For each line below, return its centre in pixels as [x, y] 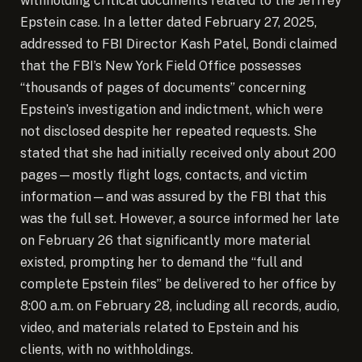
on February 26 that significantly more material [165, 240]
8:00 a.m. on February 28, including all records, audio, [180, 305]
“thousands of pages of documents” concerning [163, 87]
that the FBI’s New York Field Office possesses [161, 65]
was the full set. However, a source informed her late [180, 218]
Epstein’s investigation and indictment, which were [172, 109]
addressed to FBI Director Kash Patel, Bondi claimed [179, 44]
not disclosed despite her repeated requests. [157, 131]
